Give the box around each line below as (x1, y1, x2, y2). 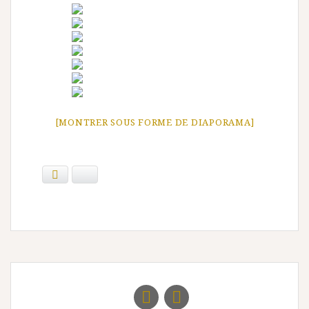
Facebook (61, 168, 99, 181)
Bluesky (90, 168, 121, 181)
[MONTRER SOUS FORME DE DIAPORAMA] (54, 116, 255, 128)
